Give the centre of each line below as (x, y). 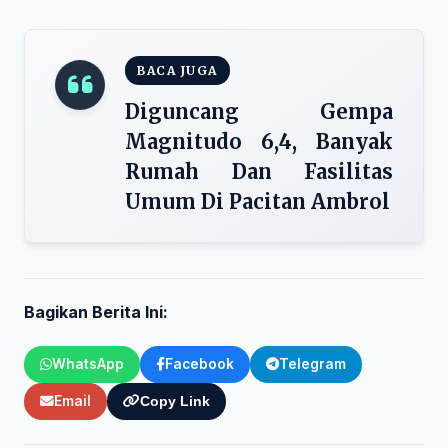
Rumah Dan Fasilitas (259, 171)
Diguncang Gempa (259, 111)
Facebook (199, 364)
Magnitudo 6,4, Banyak (259, 141)
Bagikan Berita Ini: (96, 312)
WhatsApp (88, 364)
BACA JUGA (177, 70)
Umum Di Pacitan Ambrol (257, 201)
